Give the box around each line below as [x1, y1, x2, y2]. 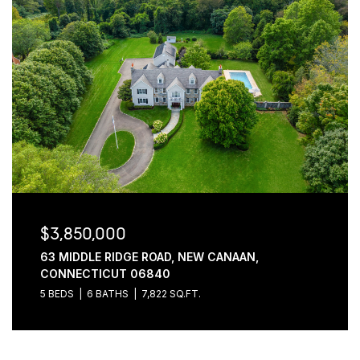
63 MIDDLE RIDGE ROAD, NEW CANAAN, [39, 250, 259, 264]
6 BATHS [86, 288, 129, 300]
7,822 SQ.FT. [141, 288, 201, 300]
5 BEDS [39, 288, 74, 300]
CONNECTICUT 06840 [39, 267, 170, 280]
